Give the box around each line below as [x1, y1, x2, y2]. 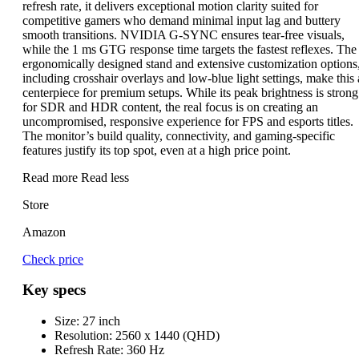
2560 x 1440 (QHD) [112, 329, 220, 342]
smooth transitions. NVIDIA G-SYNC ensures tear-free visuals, [22, 27, 345, 42]
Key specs [22, 281, 86, 299]
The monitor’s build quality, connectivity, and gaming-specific [22, 128, 335, 143]
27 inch [79, 314, 120, 328]
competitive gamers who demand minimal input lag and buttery [22, 13, 341, 27]
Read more [22, 170, 81, 184]
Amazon [22, 224, 66, 239]
